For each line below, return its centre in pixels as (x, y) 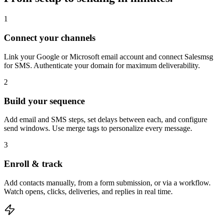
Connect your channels (50, 38)
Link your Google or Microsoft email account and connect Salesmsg (109, 56)
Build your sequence (44, 101)
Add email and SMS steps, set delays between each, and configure (106, 120)
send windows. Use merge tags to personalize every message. (98, 128)
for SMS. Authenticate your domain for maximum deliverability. (102, 65)
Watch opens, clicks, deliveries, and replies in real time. (88, 191)
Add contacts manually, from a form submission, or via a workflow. (107, 182)
